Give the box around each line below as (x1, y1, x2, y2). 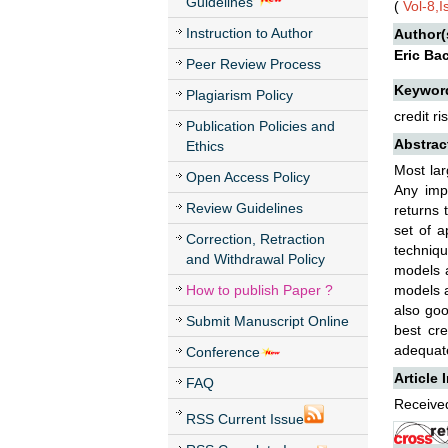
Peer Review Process (186, 56, 321, 72)
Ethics (186, 138, 224, 154)
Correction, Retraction (186, 231, 325, 247)
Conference (186, 344, 260, 360)
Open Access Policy (186, 169, 310, 185)
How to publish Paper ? (186, 282, 333, 298)
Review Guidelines (186, 200, 303, 216)
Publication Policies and (186, 118, 335, 134)
